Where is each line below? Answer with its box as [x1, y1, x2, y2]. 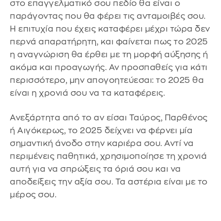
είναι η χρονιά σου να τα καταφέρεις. [10, 89, 165, 98]
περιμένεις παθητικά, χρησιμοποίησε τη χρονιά [10, 151, 207, 160]
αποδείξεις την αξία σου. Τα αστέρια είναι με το [10, 177, 208, 186]
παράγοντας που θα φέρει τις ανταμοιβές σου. [10, 12, 206, 21]
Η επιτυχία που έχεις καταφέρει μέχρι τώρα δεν [10, 25, 210, 34]
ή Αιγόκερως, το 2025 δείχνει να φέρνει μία [10, 126, 192, 135]
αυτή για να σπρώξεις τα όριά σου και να [10, 164, 181, 173]
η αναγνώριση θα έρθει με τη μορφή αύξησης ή [10, 50, 208, 59]
